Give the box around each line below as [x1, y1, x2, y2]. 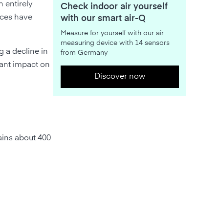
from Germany [60, 49, 108, 56]
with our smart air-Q [60, 14, 146, 23]
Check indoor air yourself [60, 2, 168, 11]
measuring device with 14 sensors [60, 39, 170, 46]
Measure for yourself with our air [60, 29, 164, 37]
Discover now [94, 72, 145, 81]
